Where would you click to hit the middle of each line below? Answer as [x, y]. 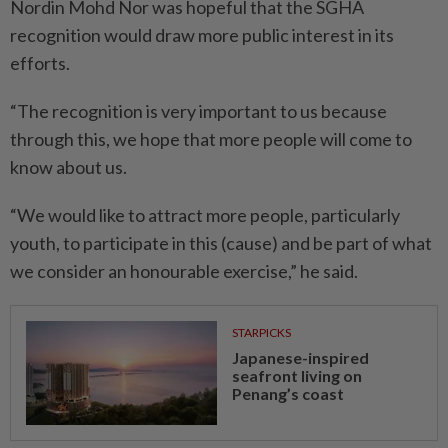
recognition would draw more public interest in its [202, 35]
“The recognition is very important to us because [198, 111]
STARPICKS [261, 332]
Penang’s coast [287, 393]
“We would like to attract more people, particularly [205, 215]
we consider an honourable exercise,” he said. [184, 271]
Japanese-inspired [300, 357]
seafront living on [296, 375]
